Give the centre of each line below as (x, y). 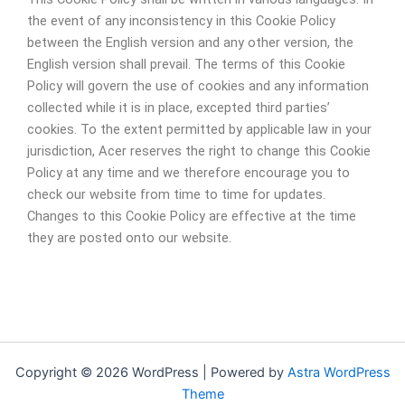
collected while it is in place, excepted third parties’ (179, 107)
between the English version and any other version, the (190, 42)
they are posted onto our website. (129, 237)
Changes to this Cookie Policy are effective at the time (192, 216)
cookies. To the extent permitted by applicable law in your (199, 129)
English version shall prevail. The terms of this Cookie (186, 64)
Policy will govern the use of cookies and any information (198, 85)
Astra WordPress (339, 372)
